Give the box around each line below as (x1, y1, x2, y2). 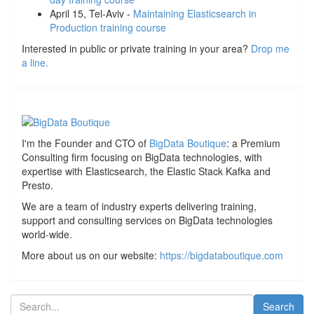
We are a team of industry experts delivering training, (22, 198, 257, 213)
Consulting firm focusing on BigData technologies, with (22, 149, 262, 164)
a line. (22, 55, 48, 70)
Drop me (251, 41, 289, 56)
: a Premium (226, 135, 280, 150)
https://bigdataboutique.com (160, 247, 283, 262)
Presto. (22, 177, 53, 192)
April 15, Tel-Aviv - (50, 6, 133, 21)
